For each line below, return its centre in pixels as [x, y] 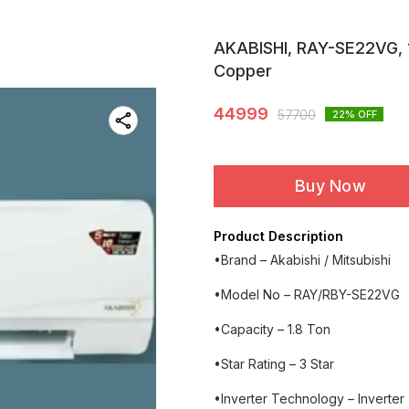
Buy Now [330, 186]
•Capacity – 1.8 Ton [272, 329]
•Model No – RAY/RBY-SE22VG [307, 294]
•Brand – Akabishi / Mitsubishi [302, 260]
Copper [243, 71]
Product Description [278, 236]
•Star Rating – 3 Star [274, 364]
